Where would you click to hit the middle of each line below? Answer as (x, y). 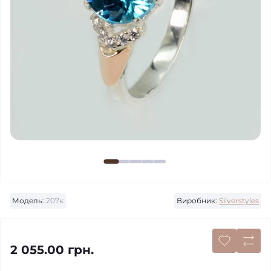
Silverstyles (239, 201)
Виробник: (197, 201)
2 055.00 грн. (52, 250)
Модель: (28, 201)
